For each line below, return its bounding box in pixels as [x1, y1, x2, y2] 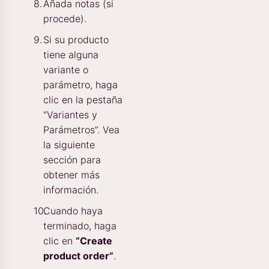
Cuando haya [43, 204, 103, 217]
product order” [43, 249, 113, 262]
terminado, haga [43, 219, 116, 232]
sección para [43, 153, 101, 166]
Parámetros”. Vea [43, 123, 119, 136]
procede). [43, 12, 86, 25]
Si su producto [43, 33, 109, 46]
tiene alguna [43, 48, 98, 61]
